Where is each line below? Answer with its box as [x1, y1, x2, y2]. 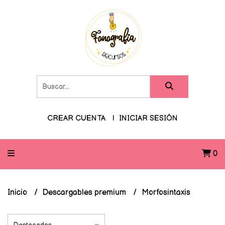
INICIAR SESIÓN [119, 114, 178, 123]
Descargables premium [43, 188, 128, 197]
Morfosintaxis [142, 188, 190, 197]
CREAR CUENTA [47, 114, 105, 123]
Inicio [8, 188, 29, 197]
